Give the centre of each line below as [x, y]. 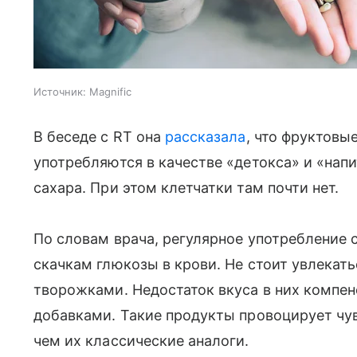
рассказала [205, 137]
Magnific [110, 92]
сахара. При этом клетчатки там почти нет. [186, 188]
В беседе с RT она [99, 137]
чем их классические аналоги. [141, 341]
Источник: [60, 92]
